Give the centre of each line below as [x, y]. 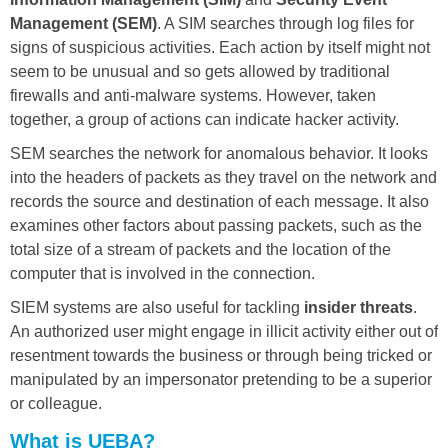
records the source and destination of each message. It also [219, 201]
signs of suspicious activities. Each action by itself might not [220, 47]
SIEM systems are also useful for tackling [157, 307]
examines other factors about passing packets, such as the [216, 225]
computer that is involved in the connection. [162, 273]
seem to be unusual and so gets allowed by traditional [200, 71]
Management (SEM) [83, 23]
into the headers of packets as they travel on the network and [223, 177]
